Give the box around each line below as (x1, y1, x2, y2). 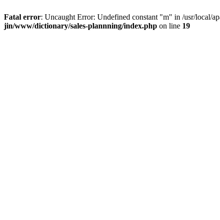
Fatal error (4, 13, 41, 21)
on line (157, 22, 182, 30)
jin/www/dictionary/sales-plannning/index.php (4, 22, 157, 30)
